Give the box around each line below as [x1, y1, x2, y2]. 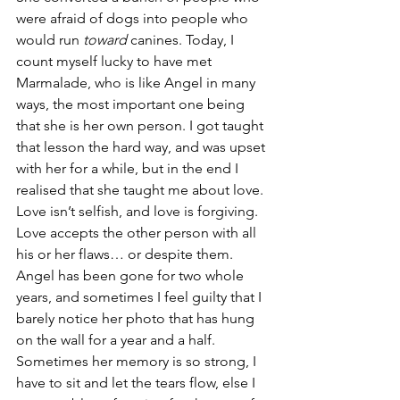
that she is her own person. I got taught [16, 117, 267, 135]
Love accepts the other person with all [16, 224, 260, 242]
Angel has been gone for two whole [16, 267, 247, 285]
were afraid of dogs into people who [16, 10, 252, 28]
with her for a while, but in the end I [16, 160, 242, 178]
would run [16, 31, 83, 49]
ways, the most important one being [16, 96, 248, 113]
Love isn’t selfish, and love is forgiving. [16, 203, 262, 221]
